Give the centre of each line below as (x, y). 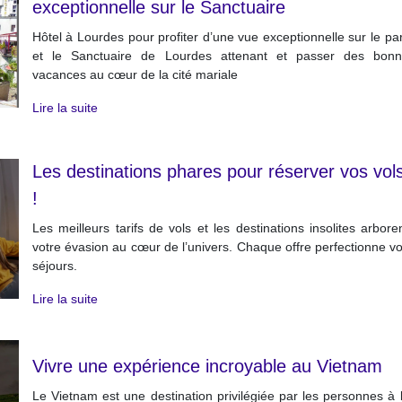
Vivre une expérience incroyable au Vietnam (207, 367)
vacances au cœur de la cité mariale (135, 74)
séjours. (54, 266)
